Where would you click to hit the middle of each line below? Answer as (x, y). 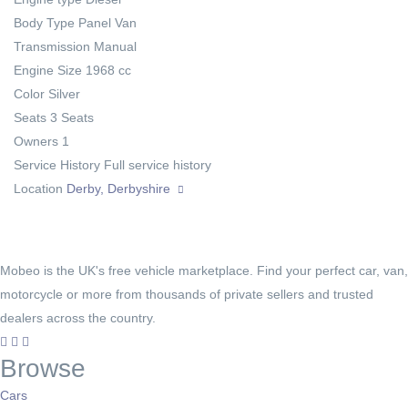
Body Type (44, 22)
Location (38, 188)
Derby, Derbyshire (120, 188)
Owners (36, 141)
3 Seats (72, 117)
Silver (64, 93)
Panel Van (107, 22)
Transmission (52, 46)
